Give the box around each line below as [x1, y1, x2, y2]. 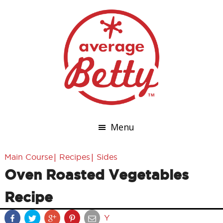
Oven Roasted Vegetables [4, 167, 189, 182]
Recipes [59, 152, 90, 161]
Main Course [4, 152, 53, 161]
